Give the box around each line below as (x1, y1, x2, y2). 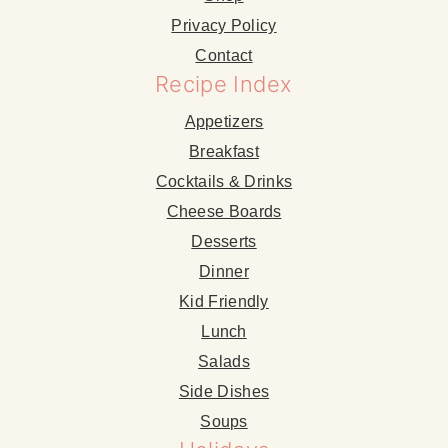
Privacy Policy (171, 17, 277, 35)
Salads (198, 353, 250, 371)
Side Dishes (178, 383, 270, 401)
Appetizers (184, 113, 264, 131)
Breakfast (189, 143, 259, 161)
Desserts (191, 233, 257, 251)
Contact (195, 47, 253, 65)
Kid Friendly (179, 293, 269, 311)
